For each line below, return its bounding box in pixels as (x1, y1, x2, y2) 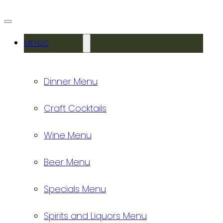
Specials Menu (44, 182, 106, 195)
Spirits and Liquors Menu (44, 209, 147, 222)
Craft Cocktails (44, 102, 107, 114)
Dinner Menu (44, 75, 98, 88)
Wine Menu (44, 128, 92, 141)
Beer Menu (44, 155, 90, 168)
